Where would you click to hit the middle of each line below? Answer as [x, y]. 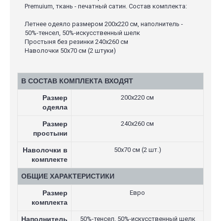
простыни [50, 133]
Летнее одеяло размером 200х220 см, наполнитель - [104, 24]
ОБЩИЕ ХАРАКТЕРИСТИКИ [68, 176]
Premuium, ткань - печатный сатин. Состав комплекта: [106, 6]
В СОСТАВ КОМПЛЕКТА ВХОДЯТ [77, 81]
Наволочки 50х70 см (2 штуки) [70, 51]
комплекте [50, 159]
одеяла [55, 107]
